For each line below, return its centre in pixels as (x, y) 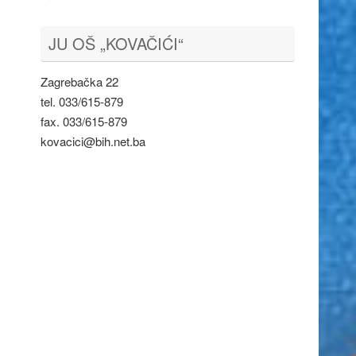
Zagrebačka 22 (79, 81)
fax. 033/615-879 (84, 121)
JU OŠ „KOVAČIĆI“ (116, 43)
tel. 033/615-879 (82, 101)
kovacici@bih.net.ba (93, 141)
